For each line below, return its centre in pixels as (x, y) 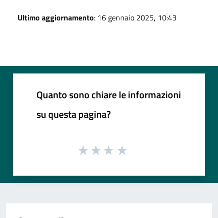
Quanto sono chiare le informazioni (109, 94)
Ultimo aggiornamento (56, 17)
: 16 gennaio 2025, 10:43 (135, 17)
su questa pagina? (74, 114)
